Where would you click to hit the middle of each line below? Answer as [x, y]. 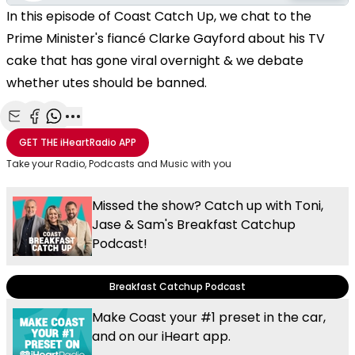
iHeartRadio [88, 143]
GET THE [38, 143]
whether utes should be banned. [107, 83]
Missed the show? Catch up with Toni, [208, 206]
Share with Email [64, 134]
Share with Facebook [96, 134]
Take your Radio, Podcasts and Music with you [119, 164]
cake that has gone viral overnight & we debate [155, 61]
